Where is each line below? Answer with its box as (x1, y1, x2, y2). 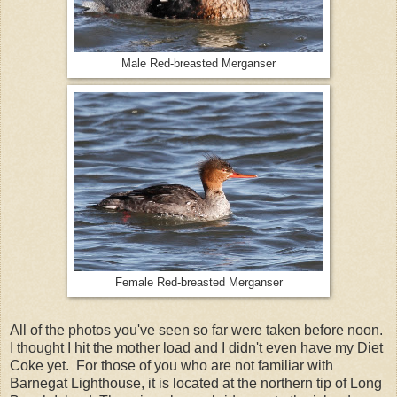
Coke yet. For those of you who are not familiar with (10, 358, 333, 374)
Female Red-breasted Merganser (114, 276, 283, 290)
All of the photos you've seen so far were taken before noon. (10, 323, 386, 339)
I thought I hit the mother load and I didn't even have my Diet (10, 340, 383, 356)
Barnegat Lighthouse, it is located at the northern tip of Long (10, 376, 382, 392)
